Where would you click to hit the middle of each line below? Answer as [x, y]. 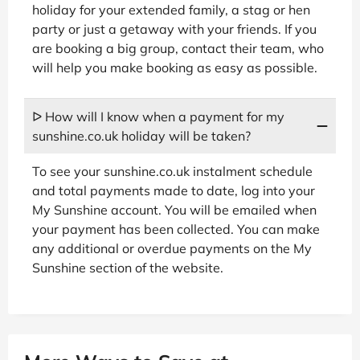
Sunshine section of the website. [128, 267]
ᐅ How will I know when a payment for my [158, 116]
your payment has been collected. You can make [176, 229]
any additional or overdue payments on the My [172, 248]
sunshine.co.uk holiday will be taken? [141, 135]
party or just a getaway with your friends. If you [174, 29]
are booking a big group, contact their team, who [178, 48]
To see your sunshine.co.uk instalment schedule [172, 171]
